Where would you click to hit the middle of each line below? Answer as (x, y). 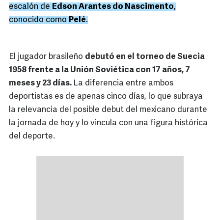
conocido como (39, 20)
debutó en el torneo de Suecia (145, 57)
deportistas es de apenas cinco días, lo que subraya (106, 97)
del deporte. (32, 137)
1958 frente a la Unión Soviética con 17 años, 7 (99, 70)
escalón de (30, 7)
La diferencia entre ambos (123, 83)
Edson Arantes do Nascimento (113, 7)
